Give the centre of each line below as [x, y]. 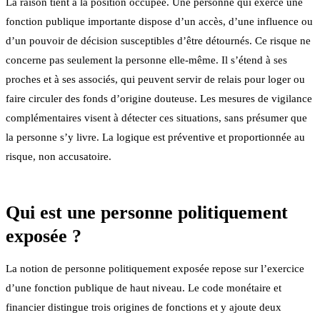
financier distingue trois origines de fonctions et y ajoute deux [144, 307]
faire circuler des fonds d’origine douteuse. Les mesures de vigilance [159, 98]
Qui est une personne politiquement [147, 212]
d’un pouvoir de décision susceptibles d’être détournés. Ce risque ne [158, 40]
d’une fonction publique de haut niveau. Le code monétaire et [144, 287]
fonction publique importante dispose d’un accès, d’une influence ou [159, 21]
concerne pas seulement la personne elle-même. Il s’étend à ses [146, 60]
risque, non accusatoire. [59, 156]
